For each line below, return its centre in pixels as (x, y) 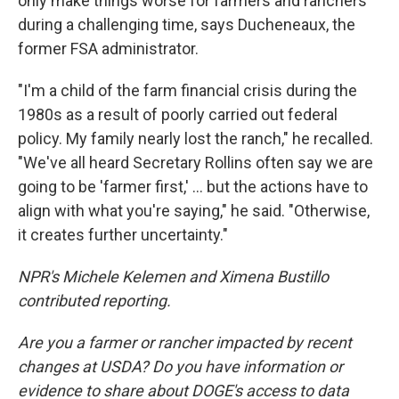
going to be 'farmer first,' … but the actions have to (193, 187)
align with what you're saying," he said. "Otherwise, (194, 211)
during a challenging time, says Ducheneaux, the (187, 24)
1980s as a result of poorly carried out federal (178, 114)
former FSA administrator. (108, 49)
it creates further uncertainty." (123, 235)
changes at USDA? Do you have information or (180, 366)
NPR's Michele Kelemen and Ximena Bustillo (173, 277)
